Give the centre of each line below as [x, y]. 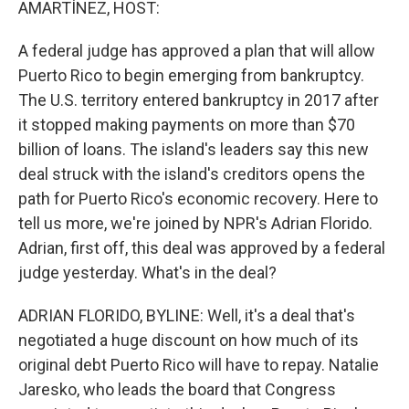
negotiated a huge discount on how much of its [189, 340]
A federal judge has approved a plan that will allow [197, 51]
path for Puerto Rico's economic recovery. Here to [198, 199]
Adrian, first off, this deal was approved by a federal [202, 248]
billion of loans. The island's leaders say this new [194, 149]
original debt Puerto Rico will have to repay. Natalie [199, 365]
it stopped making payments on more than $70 [187, 125]
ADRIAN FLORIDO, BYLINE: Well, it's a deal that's [187, 315]
